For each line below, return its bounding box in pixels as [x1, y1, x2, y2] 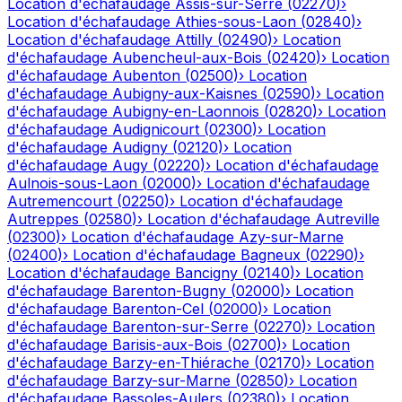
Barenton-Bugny [112, 282, 226, 301]
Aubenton [112, 66, 180, 85]
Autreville [315, 210, 380, 229]
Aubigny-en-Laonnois [112, 102, 259, 121]
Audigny [112, 138, 168, 157]
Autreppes [7, 210, 79, 229]
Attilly [175, 31, 213, 49]
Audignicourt [112, 120, 199, 139]
